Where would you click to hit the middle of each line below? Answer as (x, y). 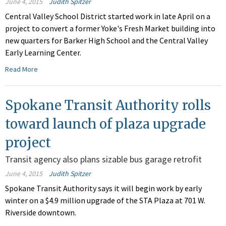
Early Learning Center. (43, 53)
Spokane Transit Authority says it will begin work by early (103, 188)
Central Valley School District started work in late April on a (108, 16)
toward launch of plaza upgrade (105, 124)
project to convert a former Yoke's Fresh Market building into (110, 29)
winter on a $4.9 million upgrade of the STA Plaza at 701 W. (105, 201)
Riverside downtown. (41, 213)
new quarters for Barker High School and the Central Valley (106, 41)
